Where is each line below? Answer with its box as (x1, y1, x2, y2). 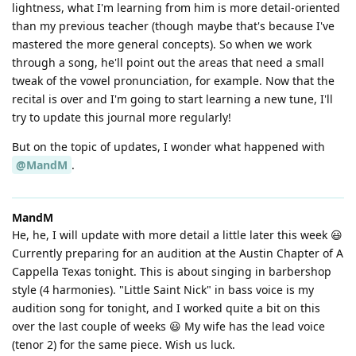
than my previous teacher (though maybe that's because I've (12, 18, 335, 34)
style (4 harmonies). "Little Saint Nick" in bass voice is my (12, 282, 314, 298)
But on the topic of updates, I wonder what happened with (12, 139, 325, 155)
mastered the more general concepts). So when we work (12, 37, 311, 52)
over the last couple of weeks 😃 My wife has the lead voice (12, 319, 325, 335)
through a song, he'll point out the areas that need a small (12, 55, 324, 71)
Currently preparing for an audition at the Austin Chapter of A (12, 246, 343, 261)
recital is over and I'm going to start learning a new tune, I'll (12, 91, 333, 107)
